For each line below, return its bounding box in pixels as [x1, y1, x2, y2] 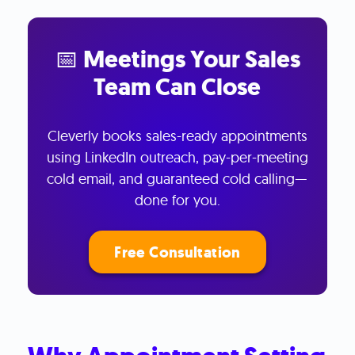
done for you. [134, 190, 220, 209]
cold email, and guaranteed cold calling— [47, 169, 308, 188]
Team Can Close [94, 70, 261, 103]
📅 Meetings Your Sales [54, 42, 300, 75]
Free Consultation [114, 242, 241, 263]
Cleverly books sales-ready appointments [47, 126, 307, 145]
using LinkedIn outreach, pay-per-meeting [46, 147, 308, 166]
